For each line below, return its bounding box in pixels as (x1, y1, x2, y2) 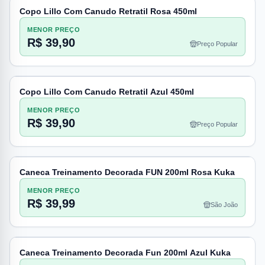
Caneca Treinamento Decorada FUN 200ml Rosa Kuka (165, 167, 235, 177)
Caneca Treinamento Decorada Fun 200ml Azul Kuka (20, 248, 231, 257)
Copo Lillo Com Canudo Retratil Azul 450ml (20, 87, 194, 96)
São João (211, 201, 238, 208)
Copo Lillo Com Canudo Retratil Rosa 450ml (20, 7, 197, 16)
